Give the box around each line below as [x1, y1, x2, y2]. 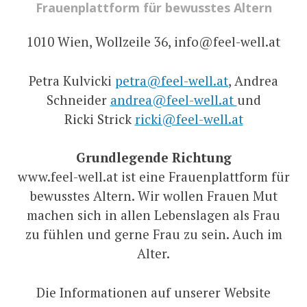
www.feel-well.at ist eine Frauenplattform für [17, 168, 290, 186]
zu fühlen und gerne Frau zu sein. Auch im [25, 225, 282, 243]
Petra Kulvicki [29, 71, 115, 89]
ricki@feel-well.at [134, 110, 243, 127]
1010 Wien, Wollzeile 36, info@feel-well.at [27, 33, 280, 51]
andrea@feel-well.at [110, 90, 237, 108]
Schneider [46, 90, 110, 108]
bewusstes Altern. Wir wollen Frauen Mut [29, 187, 278, 205]
